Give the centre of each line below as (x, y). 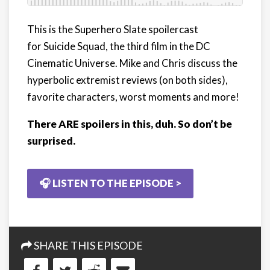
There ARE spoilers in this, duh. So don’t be (130, 124)
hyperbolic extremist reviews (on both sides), (127, 80)
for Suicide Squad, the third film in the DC (119, 46)
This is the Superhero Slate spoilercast (113, 29)
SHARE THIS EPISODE (87, 245)
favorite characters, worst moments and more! (133, 96)
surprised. (51, 140)
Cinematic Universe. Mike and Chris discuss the (132, 63)
